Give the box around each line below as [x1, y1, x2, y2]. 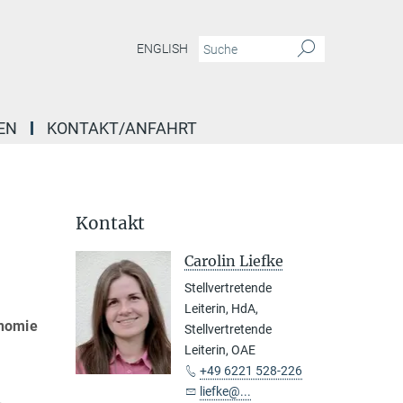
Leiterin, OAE [184, 343, 256, 357]
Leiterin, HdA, [184, 301, 259, 316]
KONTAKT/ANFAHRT [47, 119, 197, 138]
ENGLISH [137, 41, 188, 57]
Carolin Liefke [184, 252, 284, 270]
